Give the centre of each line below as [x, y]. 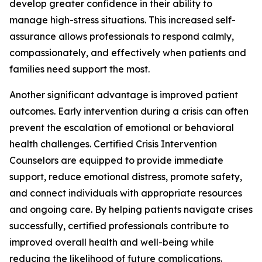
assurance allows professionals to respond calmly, [122, 37]
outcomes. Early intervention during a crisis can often [129, 111]
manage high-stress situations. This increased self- [123, 20]
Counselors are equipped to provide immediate [116, 161]
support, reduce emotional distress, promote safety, [126, 177]
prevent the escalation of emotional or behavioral [122, 128]
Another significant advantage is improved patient [124, 95]
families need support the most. [80, 69]
